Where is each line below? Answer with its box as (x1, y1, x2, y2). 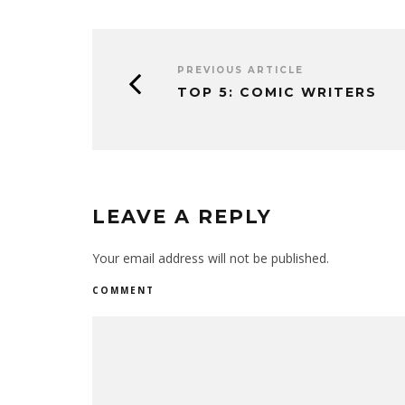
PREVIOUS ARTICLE (177, 64, 304, 76)
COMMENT (92, 284, 155, 297)
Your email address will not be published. (92, 250, 329, 267)
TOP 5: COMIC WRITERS (177, 84, 377, 100)
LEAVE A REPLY (92, 205, 272, 228)
